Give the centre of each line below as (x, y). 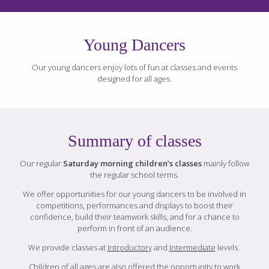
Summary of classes (134, 141)
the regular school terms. (134, 175)
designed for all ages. (134, 79)
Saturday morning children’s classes (132, 164)
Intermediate (192, 248)
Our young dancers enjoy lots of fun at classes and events (134, 68)
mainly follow (225, 164)
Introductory (129, 248)
